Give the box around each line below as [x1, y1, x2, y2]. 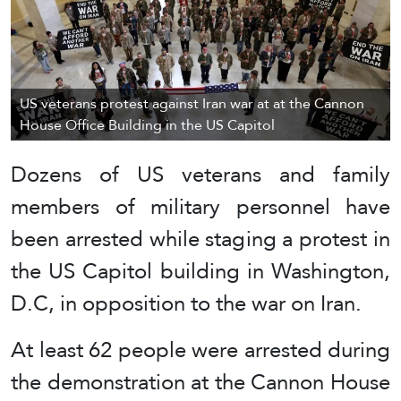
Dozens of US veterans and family [11, 153, 390, 194]
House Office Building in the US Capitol [20, 111, 275, 138]
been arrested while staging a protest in [11, 218, 390, 259]
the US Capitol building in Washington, [11, 250, 390, 291]
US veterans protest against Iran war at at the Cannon [20, 90, 364, 116]
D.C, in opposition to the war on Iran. [11, 282, 362, 323]
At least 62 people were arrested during [11, 328, 390, 370]
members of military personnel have [11, 185, 390, 226]
